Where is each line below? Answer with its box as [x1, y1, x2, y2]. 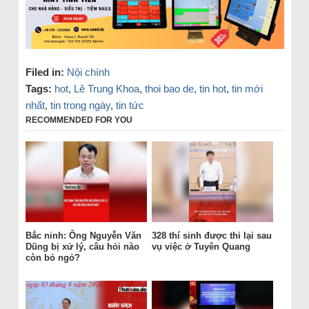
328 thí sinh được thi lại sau [151, 230, 272, 241]
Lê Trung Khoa [73, 82, 139, 94]
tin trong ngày [50, 99, 110, 111]
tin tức [115, 99, 144, 111]
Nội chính [66, 66, 110, 78]
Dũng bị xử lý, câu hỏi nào [25, 241, 139, 252]
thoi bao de [144, 82, 194, 94]
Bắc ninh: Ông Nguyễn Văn [25, 230, 141, 241]
